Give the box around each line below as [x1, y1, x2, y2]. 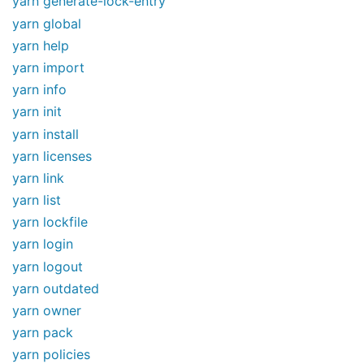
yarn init [12, 103, 62, 120]
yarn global [12, 15, 81, 32]
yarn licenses [12, 147, 92, 164]
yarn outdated [12, 279, 99, 297]
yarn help [12, 37, 69, 54]
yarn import [12, 58, 84, 76]
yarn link [12, 169, 64, 186]
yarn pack [12, 324, 73, 341]
